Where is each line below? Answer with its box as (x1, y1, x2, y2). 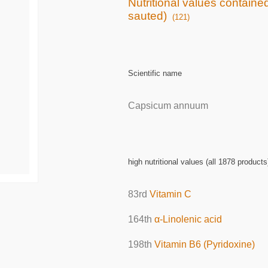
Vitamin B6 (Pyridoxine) (154, 239, 255, 250)
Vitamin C (149, 189, 191, 200)
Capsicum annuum (127, 100, 208, 111)
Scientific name (127, 68, 182, 78)
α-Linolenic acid (154, 214, 222, 225)
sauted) (127, 10, 167, 23)
